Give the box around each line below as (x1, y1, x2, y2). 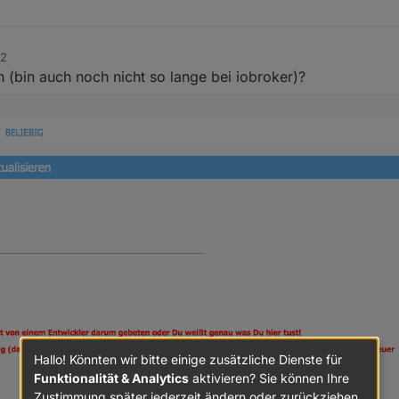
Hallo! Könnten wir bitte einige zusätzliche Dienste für (34, 351, 342, 367)
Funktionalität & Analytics (34, 370, 189, 386)
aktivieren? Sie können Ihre (189, 370, 349, 386)
